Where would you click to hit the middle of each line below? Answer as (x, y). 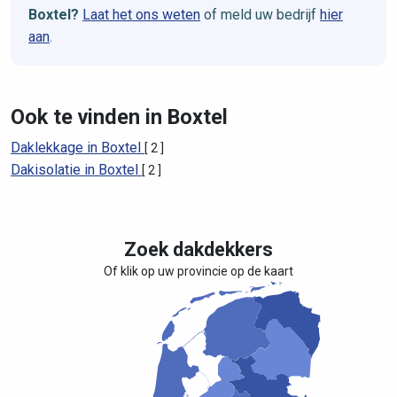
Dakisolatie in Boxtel (76, 170)
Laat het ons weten (141, 15)
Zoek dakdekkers (198, 249)
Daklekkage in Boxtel (78, 148)
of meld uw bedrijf (260, 15)
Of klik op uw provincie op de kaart (198, 271)
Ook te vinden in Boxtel (119, 117)
